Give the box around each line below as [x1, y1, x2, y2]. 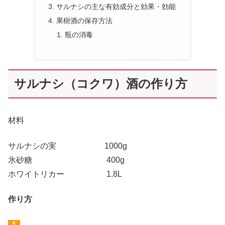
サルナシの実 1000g [8, 141, 127, 150]
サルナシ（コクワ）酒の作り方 [14, 77, 187, 91]
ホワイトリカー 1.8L [8, 169, 122, 178]
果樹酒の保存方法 [56, 17, 113, 25]
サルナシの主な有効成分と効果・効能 [56, 3, 176, 11]
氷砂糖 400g [8, 155, 125, 164]
